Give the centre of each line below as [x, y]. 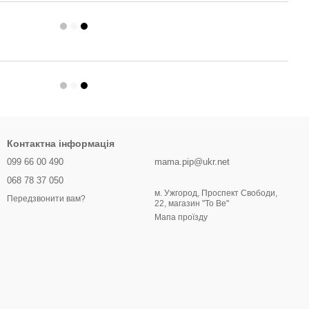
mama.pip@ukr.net [192, 162]
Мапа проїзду [181, 217]
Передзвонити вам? [46, 199]
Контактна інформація [61, 143]
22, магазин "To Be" [192, 203]
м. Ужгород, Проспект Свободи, [216, 193]
